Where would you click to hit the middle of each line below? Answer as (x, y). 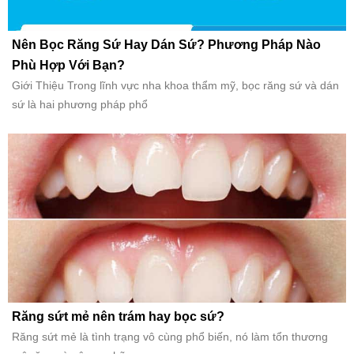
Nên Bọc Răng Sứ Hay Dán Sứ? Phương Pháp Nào (166, 45)
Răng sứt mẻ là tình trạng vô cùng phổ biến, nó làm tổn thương (170, 337)
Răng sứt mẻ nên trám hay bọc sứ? (118, 317)
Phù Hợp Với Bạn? (68, 66)
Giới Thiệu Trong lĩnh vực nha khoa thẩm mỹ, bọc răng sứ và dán (175, 86)
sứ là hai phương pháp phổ (80, 105)
